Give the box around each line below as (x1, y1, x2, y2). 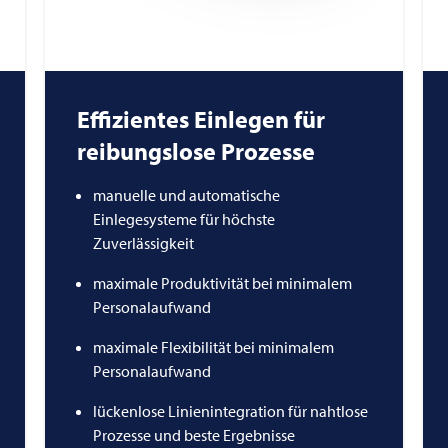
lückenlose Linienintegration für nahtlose (92, 400, 368, 421)
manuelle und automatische (92, 184, 280, 205)
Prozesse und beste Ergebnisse (92, 424, 295, 445)
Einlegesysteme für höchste (92, 208, 275, 229)
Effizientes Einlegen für (76, 103, 325, 134)
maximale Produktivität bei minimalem (92, 272, 352, 293)
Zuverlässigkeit (92, 232, 194, 253)
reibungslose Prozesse (76, 135, 315, 166)
